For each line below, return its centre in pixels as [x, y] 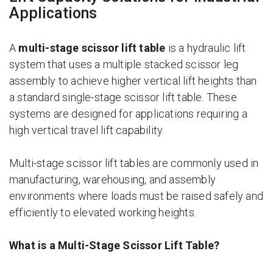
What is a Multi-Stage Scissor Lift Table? [115, 245]
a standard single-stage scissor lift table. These [123, 97]
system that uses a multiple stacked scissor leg [124, 64]
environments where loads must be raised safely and [136, 196]
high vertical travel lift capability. [87, 130]
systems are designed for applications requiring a [128, 114]
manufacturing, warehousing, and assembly [113, 179]
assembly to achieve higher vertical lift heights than [133, 81]
